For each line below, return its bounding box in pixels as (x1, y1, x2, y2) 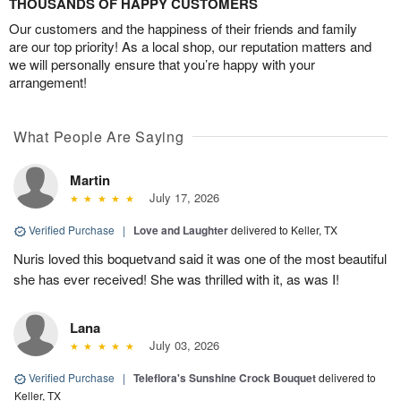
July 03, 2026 (141, 337, 219, 354)
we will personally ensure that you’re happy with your (9, 55, 315, 74)
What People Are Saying (13, 126, 184, 148)
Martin (70, 170, 110, 191)
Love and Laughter (133, 222, 228, 239)
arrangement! (9, 73, 87, 92)
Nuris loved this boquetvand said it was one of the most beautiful (13, 249, 387, 269)
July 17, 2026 (141, 189, 219, 207)
